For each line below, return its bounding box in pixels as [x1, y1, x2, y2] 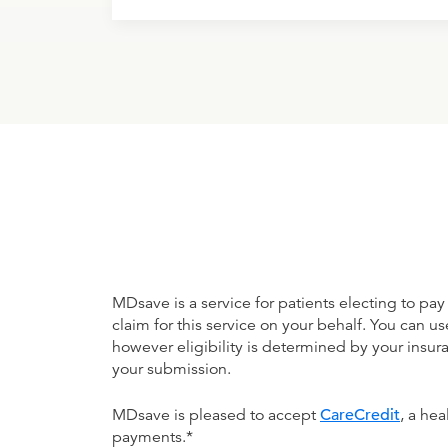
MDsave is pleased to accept [112, 405, 320, 425]
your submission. [112, 359, 231, 379]
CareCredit [320, 405, 400, 425]
